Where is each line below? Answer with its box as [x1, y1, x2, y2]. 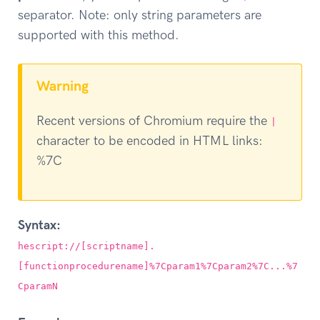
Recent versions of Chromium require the [36, 113, 271, 129]
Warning [36, 76, 89, 94]
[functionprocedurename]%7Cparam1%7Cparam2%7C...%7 [18, 260, 298, 271]
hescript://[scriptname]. [18, 240, 155, 251]
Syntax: [18, 216, 61, 233]
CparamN [18, 280, 58, 291]
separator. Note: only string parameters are [18, 7, 261, 24]
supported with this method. [18, 27, 179, 44]
